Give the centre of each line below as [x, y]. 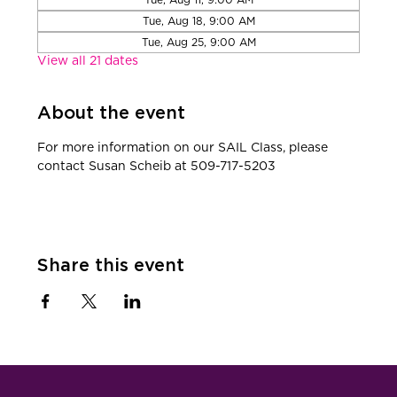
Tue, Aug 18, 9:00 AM [198, 21]
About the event [112, 113]
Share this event [111, 265]
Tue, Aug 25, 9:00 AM [198, 42]
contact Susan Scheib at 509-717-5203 [157, 166]
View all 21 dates [88, 61]
